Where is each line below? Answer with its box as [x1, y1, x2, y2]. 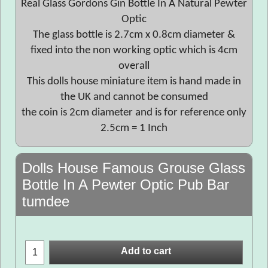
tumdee [22, 193, 69, 209]
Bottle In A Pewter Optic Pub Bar [22, 176, 229, 193]
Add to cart [121, 246, 171, 257]
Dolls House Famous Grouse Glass [22, 160, 245, 176]
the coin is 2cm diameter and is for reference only [22, 107, 246, 118]
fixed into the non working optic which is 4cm [31, 45, 237, 56]
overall [118, 60, 150, 72]
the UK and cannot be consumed [60, 92, 208, 103]
